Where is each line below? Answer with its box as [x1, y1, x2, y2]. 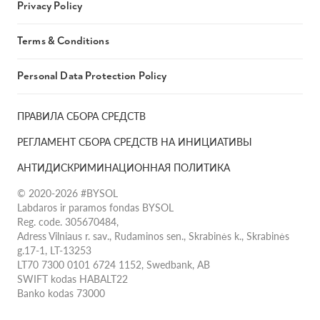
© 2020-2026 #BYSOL [17, 186, 118, 200]
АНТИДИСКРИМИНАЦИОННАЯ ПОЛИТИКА [17, 160, 230, 174]
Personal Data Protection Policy [17, 69, 167, 83]
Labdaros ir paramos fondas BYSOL [17, 200, 174, 214]
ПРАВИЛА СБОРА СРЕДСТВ [17, 109, 146, 123]
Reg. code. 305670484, [17, 214, 119, 229]
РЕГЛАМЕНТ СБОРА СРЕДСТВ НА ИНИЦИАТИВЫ [17, 134, 252, 149]
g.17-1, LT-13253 [17, 243, 91, 257]
